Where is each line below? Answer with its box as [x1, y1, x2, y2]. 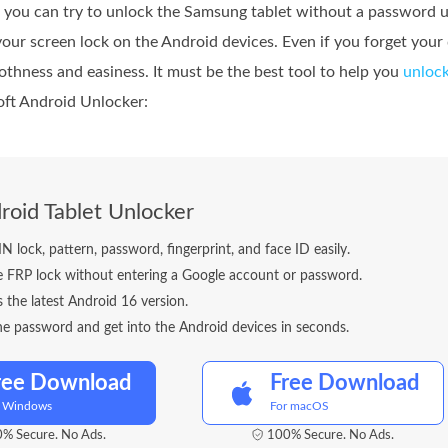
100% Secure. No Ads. [267, 429, 394, 442]
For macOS [270, 400, 329, 412]
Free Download [270, 372, 419, 394]
